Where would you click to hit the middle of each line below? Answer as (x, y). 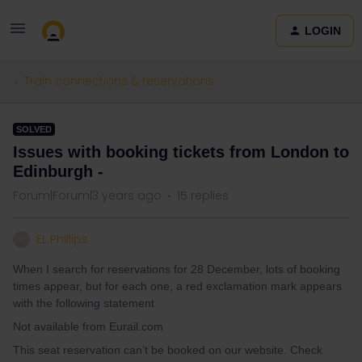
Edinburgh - (58, 171)
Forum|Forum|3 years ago (87, 196)
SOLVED (34, 129)
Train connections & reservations (119, 81)
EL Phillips (62, 239)
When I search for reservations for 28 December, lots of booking (177, 269)
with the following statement (85, 303)
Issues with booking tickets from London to (181, 152)
